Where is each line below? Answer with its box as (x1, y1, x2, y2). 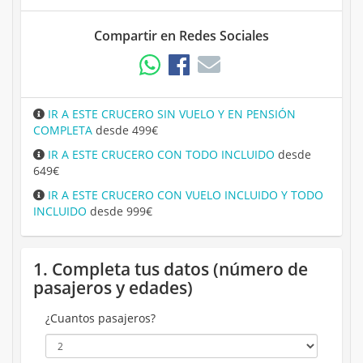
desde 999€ (87, 203, 152, 220)
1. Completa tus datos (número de (33, 258, 308, 281)
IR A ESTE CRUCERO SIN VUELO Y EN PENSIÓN (45, 106, 296, 122)
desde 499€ (92, 122, 158, 139)
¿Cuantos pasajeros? (45, 310, 156, 327)
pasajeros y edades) (33, 276, 193, 300)
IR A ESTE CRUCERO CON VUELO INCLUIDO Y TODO (45, 187, 323, 203)
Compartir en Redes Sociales (94, 27, 269, 45)
